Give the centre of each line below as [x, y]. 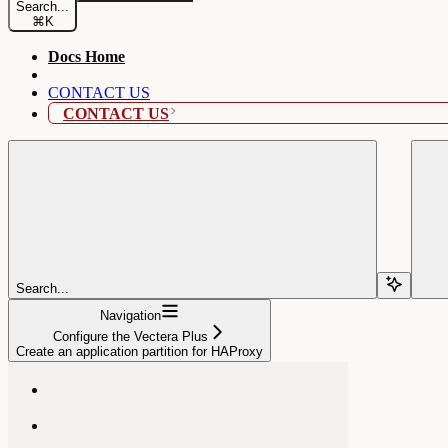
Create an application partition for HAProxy [139, 351]
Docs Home [86, 56]
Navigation [130, 315]
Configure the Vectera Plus [130, 336]
